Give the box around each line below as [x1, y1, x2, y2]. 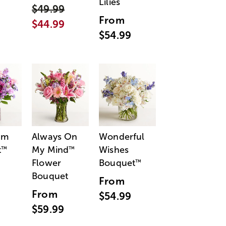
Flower [32, 157, 62, 168]
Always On [32, 131, 78, 142]
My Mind [32, 144, 69, 155]
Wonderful [99, 131, 145, 142]
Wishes [99, 144, 129, 155]
